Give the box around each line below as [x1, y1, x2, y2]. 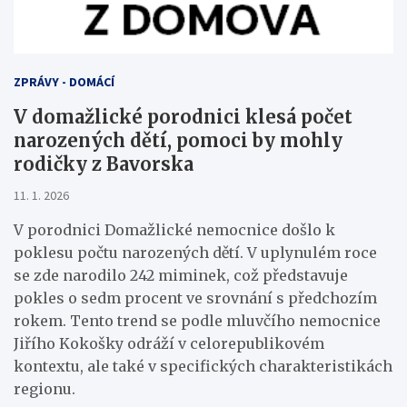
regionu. [14, 379, 75, 398]
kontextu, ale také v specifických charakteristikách [14, 356, 392, 375]
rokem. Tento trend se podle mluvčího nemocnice [14, 311, 381, 330]
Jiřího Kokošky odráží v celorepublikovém [14, 333, 324, 352]
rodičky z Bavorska [14, 152, 194, 175]
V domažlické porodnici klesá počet [14, 104, 352, 128]
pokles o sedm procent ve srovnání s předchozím [14, 288, 377, 307]
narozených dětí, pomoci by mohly [14, 128, 342, 152]
